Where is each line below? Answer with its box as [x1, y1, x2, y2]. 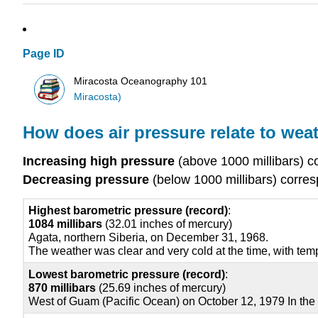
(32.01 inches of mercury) [102, 217, 233, 230]
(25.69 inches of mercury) [96, 281, 226, 294]
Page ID [23, 48, 65, 60]
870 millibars [28, 281, 97, 294]
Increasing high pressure [23, 154, 175, 169]
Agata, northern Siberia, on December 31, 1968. [28, 231, 269, 243]
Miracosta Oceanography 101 [74, 75, 208, 87]
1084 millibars [28, 217, 103, 230]
